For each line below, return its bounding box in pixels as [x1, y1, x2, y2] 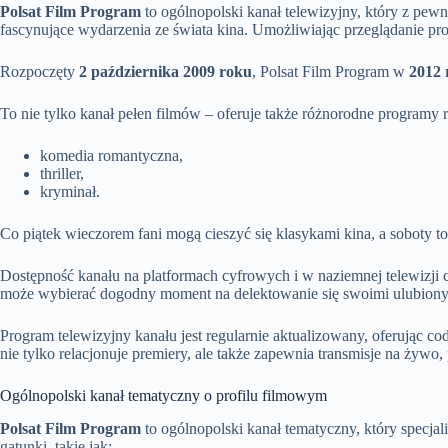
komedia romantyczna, [40, 146, 183, 164]
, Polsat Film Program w [252, 62, 409, 80]
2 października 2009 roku [79, 62, 252, 80]
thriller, [40, 164, 84, 182]
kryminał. [40, 182, 100, 200]
